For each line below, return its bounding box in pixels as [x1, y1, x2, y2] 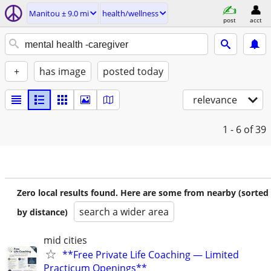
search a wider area [79, 205, 169, 218]
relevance [193, 93, 237, 106]
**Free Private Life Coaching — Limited [62, 248, 239, 261]
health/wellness [102, 8, 158, 19]
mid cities [44, 233, 87, 247]
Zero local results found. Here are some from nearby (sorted [17, 187, 269, 198]
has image [39, 65, 86, 78]
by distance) [17, 206, 68, 218]
